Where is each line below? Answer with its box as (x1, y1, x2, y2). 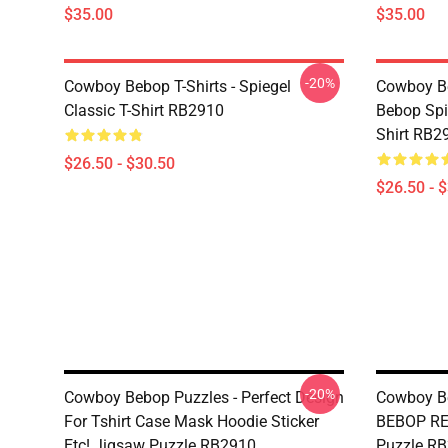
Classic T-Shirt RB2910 (64, 101, 224, 120)
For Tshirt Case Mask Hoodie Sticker (64, 412, 319, 431)
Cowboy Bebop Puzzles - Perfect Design (64, 388, 344, 407)
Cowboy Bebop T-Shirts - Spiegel (64, 77, 291, 96)
